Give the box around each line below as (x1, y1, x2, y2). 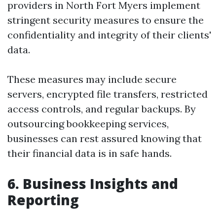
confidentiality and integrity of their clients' (7, 29, 211, 41)
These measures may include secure (7, 73, 177, 85)
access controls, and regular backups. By (7, 103, 196, 115)
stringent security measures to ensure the (7, 14, 204, 26)
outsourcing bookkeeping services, (7, 117, 169, 130)
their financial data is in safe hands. (7, 147, 172, 159)
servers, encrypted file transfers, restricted (7, 88, 208, 100)
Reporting (7, 190, 79, 209)
